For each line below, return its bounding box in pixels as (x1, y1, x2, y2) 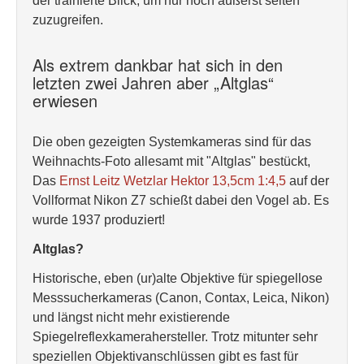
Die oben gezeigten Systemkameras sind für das (32, 135, 311, 149)
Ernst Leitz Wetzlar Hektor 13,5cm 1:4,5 (59, 174, 289, 188)
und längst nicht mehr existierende (32, 310, 230, 324)
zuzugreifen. (32, 13, 103, 27)
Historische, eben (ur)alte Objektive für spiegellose (32, 271, 323, 285)
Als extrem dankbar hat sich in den (32, 53, 283, 76)
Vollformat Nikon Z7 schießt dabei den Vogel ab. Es (32, 193, 329, 207)
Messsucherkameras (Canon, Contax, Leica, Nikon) (32, 291, 329, 305)
